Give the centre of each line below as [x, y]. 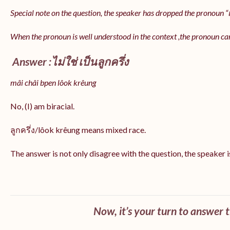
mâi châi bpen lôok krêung [53, 82]
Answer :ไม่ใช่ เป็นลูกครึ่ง [69, 61]
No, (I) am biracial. [42, 106]
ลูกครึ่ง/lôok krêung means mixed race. [78, 129]
